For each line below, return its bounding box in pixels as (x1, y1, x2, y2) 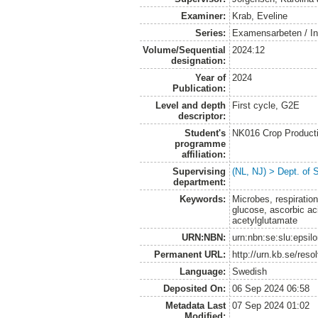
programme (174, 138, 226, 149)
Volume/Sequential (142, 44, 226, 55)
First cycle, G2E (232, 99, 300, 111)
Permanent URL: (153, 248, 226, 260)
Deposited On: (163, 283, 226, 294)
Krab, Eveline (232, 10, 288, 21)
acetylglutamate (232, 214, 298, 226)
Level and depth (155, 99, 226, 111)
